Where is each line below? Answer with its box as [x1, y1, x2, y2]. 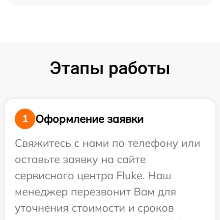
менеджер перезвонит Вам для [15, 185, 176, 198]
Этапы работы [50, 58, 170, 79]
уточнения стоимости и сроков [15, 201, 174, 215]
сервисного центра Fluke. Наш [15, 168, 171, 182]
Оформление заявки [35, 111, 143, 126]
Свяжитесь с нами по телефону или [15, 136, 200, 150]
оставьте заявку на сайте [15, 152, 146, 166]
